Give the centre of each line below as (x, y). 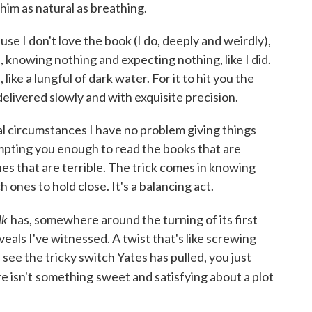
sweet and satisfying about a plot (185, 276)
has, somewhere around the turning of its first (134, 219)
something (64, 276)
